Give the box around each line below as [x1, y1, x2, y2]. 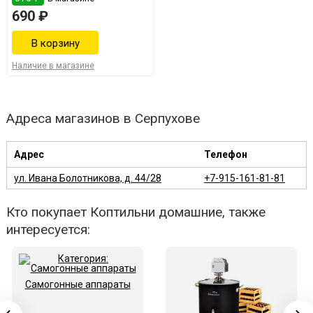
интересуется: [6, 221, 90, 238]
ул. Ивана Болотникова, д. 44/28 [14, 173, 161, 184]
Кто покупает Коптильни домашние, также [6, 204, 265, 221]
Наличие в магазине [12, 61, 94, 71]
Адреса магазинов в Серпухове [6, 110, 200, 127]
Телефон [204, 149, 247, 161]
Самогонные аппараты [24, 279, 131, 291]
